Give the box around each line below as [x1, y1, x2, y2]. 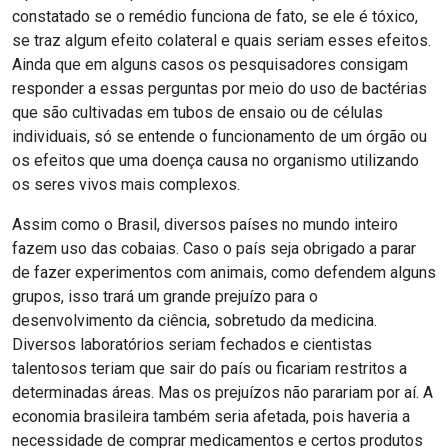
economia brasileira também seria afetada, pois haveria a [12, 407, 410, 426]
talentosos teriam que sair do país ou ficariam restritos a [12, 359, 407, 378]
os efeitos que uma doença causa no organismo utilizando [12, 151, 419, 170]
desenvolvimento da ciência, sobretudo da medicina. [12, 311, 377, 330]
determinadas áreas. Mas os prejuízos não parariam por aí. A [12, 383, 433, 402]
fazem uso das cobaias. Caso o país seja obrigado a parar [12, 239, 416, 258]
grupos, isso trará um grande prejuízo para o [12, 287, 318, 306]
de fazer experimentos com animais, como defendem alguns [12, 263, 436, 282]
